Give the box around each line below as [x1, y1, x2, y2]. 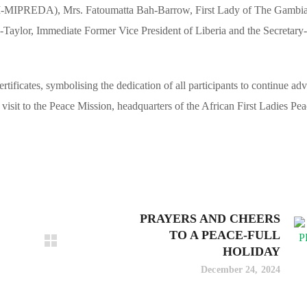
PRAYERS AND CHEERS [140, 212, 280, 226]
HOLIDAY [223, 245, 280, 259]
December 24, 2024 [201, 265, 280, 275]
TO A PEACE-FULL [169, 228, 280, 243]
